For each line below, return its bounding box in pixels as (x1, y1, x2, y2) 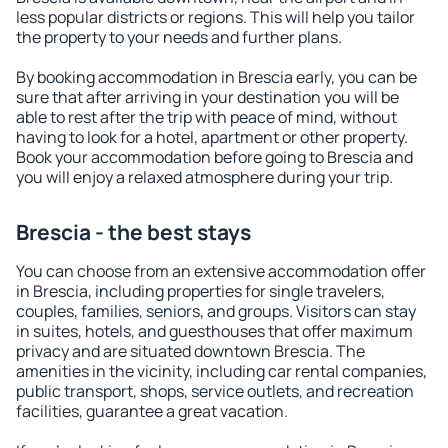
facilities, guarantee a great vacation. (16, 400, 288, 422)
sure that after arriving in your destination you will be (16, 86, 399, 108)
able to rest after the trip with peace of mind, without (16, 106, 397, 128)
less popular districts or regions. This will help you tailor (16, 6, 415, 28)
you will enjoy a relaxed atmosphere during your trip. (16, 166, 393, 188)
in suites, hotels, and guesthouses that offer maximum (16, 320, 413, 342)
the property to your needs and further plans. (16, 26, 342, 48)
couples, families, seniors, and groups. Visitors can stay (16, 300, 416, 322)
